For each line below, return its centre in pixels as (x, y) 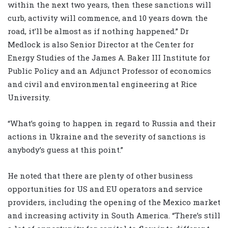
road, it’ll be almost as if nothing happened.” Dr (98, 31)
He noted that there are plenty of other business (100, 175)
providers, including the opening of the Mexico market (114, 202)
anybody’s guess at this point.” (65, 149)
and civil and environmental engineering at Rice (102, 84)
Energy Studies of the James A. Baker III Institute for (109, 57)
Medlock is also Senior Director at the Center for (101, 44)
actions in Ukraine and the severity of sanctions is (107, 136)
